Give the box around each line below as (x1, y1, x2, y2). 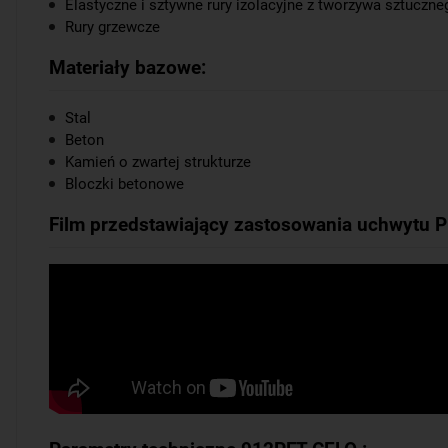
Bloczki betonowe (65, 175, 184, 193)
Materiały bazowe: (49, 56, 206, 79)
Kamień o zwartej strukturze (65, 153, 251, 171)
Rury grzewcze (65, 18, 160, 36)
